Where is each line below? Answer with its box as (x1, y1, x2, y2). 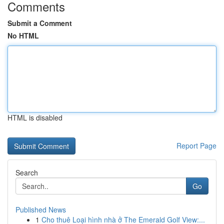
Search (15, 167, 38, 177)
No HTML (7, 30, 39, 40)
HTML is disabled (7, 112, 62, 122)
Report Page (176, 140, 216, 150)
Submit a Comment (7, 18, 72, 28)
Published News (15, 204, 66, 214)
